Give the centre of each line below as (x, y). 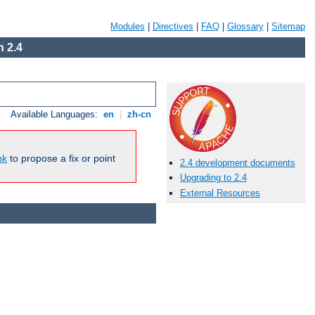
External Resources (220, 193)
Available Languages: (56, 115)
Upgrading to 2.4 (213, 178)
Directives (173, 26)
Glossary (245, 26)
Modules (128, 26)
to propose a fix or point (61, 159)
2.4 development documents (238, 163)
